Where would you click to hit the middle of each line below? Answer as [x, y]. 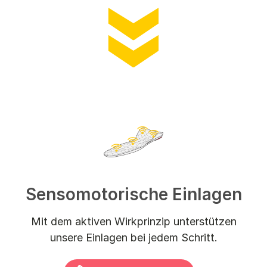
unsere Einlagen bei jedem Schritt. [133, 237]
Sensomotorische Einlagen [133, 194]
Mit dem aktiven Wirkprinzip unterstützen [133, 221]
